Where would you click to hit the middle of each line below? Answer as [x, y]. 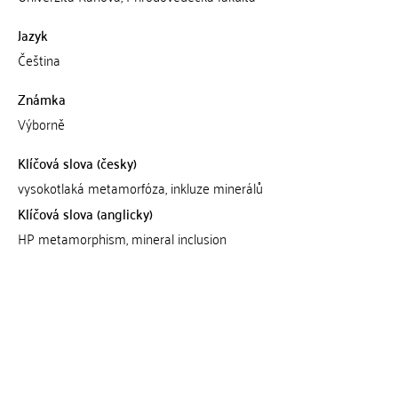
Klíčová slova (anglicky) [85, 213]
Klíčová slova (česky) [77, 163]
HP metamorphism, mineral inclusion [122, 238]
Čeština [39, 60]
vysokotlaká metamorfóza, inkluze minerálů [140, 187]
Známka [41, 99]
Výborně [41, 123]
